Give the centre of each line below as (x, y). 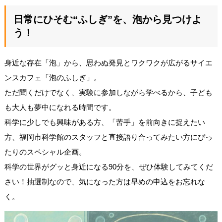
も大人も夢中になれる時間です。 (60, 107)
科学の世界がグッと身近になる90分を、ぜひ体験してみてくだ (109, 166)
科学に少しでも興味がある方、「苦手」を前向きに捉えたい (105, 122)
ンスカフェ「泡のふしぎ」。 (53, 77)
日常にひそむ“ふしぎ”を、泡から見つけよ (107, 19)
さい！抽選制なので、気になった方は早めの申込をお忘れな (105, 181)
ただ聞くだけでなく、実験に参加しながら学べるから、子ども (108, 92)
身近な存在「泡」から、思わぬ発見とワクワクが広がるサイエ (108, 62)
